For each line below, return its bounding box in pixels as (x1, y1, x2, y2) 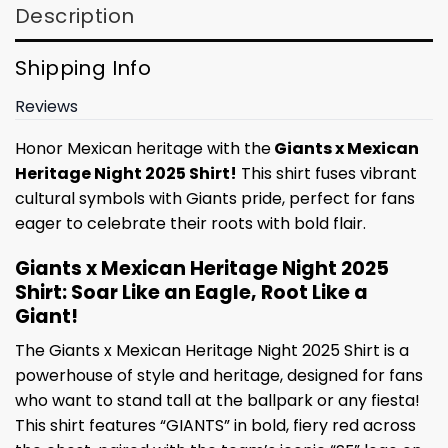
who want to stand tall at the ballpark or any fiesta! (15, 389, 420, 413)
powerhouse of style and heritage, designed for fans (15, 364, 423, 388)
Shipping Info (15, 53, 152, 82)
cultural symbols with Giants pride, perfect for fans (15, 186, 415, 210)
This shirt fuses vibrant (237, 161, 417, 185)
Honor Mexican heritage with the (15, 136, 271, 160)
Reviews (15, 94, 78, 118)
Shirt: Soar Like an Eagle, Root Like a (15, 278, 368, 306)
